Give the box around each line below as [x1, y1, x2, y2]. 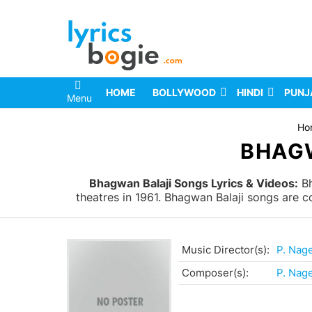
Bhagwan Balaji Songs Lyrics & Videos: [89, 176, 298, 191]
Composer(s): [182, 266, 249, 280]
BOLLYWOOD [153, 86, 216, 99]
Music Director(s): [182, 243, 270, 257]
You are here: [67, 121, 127, 134]
